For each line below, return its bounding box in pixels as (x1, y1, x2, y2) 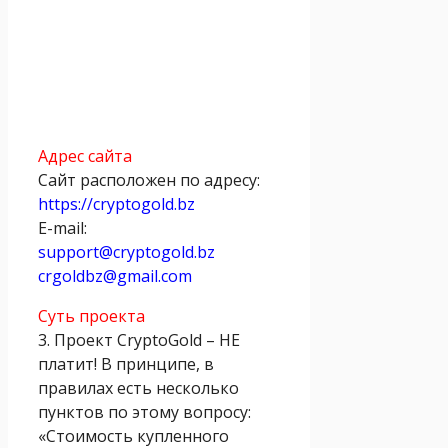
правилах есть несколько (38, 376, 239, 399)
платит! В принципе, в (38, 352, 214, 375)
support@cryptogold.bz (38, 240, 215, 263)
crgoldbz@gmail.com (38, 264, 192, 287)
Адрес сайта (38, 144, 132, 167)
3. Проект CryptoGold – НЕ (38, 328, 240, 351)
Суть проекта (38, 304, 145, 327)
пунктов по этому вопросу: (38, 400, 251, 423)
